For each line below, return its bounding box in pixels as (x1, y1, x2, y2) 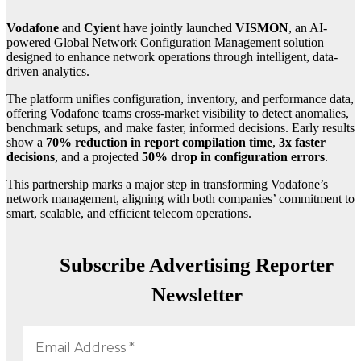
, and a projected (55, 150, 142, 164)
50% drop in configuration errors (142, 150, 325, 164)
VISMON (235, 21, 288, 35)
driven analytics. (6, 64, 89, 79)
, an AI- (288, 21, 327, 35)
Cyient (84, 21, 120, 35)
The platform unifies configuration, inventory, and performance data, (6, 92, 354, 106)
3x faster (279, 135, 326, 150)
